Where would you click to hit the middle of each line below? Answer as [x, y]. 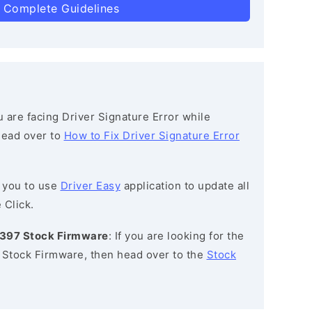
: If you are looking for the [176, 236]
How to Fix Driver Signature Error [151, 135]
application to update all [185, 186]
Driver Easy [90, 186]
